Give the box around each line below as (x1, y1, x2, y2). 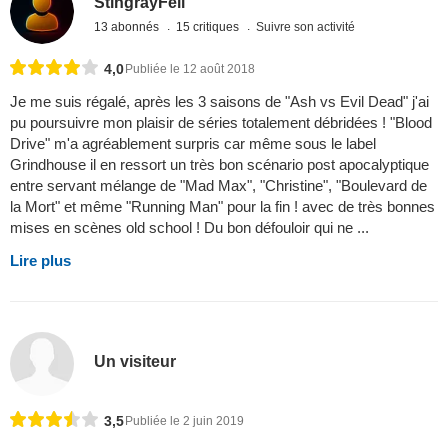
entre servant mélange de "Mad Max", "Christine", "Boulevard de (10, 176, 427, 194)
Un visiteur (94, 353, 177, 371)
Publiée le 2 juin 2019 (125, 413, 244, 428)
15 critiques (176, 19, 243, 34)
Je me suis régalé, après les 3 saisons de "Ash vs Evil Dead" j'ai (10, 92, 429, 110)
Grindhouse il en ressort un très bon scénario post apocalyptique (10, 155, 429, 173)
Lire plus (10, 251, 71, 269)
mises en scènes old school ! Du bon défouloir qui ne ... (10, 218, 369, 236)
